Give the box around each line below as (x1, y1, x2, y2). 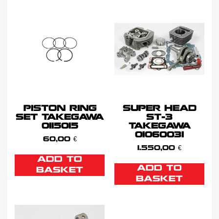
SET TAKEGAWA (16, 114, 104, 122)
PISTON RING (23, 105, 96, 113)
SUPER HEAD (122, 105, 197, 113)
